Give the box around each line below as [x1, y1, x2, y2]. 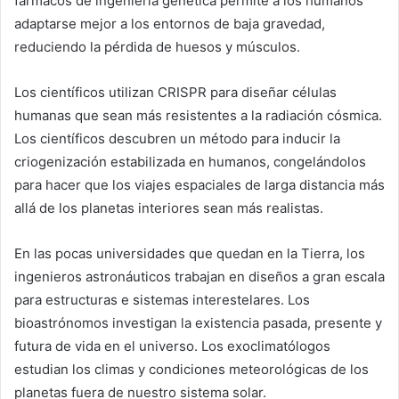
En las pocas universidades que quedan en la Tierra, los [14, 244, 365, 262]
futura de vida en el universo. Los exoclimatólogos [14, 337, 330, 354]
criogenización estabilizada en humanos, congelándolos [14, 152, 366, 170]
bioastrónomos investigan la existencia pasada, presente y [14, 313, 382, 331]
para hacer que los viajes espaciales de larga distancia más [14, 175, 385, 193]
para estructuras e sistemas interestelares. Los [14, 290, 310, 308]
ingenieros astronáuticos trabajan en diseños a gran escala [14, 267, 385, 285]
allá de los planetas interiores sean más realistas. [14, 199, 323, 216]
